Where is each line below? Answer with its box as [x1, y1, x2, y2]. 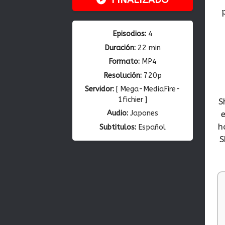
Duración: [104, 43, 136, 52]
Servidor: [85, 84, 114, 93]
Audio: [107, 109, 128, 118]
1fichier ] [118, 95, 147, 104]
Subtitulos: [99, 123, 136, 132]
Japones [128, 109, 158, 118]
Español [136, 123, 166, 132]
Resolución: [103, 71, 142, 80]
